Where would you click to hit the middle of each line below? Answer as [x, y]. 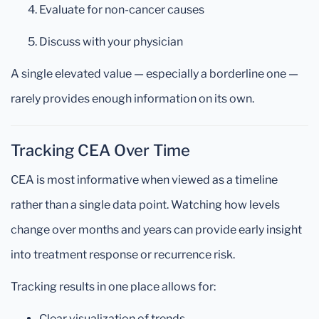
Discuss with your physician [111, 42]
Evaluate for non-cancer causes [122, 10]
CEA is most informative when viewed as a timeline [144, 180]
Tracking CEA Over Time [100, 151]
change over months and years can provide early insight [156, 230]
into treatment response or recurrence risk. [123, 255]
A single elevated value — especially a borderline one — [155, 74]
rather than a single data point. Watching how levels [145, 205]
